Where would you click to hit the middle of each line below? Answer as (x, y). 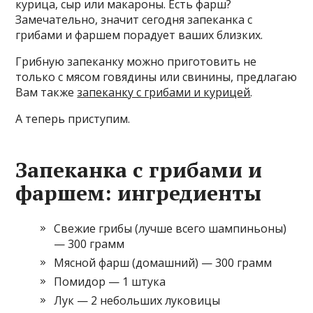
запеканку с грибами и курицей (164, 92)
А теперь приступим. (73, 119)
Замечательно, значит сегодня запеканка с (134, 20)
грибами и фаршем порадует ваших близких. (139, 35)
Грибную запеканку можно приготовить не (136, 61)
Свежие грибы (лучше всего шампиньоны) (170, 228)
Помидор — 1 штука (110, 282)
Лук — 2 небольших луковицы (137, 300)
